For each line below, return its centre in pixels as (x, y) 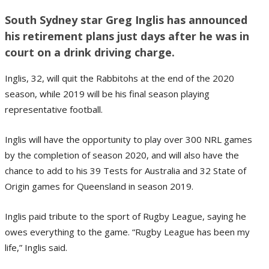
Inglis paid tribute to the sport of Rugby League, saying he (125, 216)
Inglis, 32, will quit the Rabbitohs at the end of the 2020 (119, 78)
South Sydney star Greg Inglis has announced (126, 20)
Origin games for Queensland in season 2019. (99, 186)
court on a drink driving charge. (90, 52)
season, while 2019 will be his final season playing (107, 93)
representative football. (54, 109)
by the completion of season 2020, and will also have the (122, 155)
